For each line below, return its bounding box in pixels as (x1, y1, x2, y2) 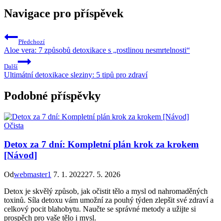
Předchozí (18, 37, 45, 45)
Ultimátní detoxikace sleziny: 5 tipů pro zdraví (4, 70, 147, 79)
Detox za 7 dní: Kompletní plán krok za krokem (4, 139, 199, 150)
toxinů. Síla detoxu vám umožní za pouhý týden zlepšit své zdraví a (4, 195, 214, 204)
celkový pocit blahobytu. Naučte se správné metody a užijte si (4, 204, 196, 213)
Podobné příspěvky (4, 89, 101, 102)
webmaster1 (14, 170, 51, 179)
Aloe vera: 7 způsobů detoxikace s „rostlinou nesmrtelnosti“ (4, 45, 190, 54)
